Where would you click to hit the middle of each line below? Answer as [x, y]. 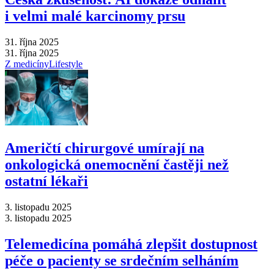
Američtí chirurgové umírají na [105, 148]
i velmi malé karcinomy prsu [95, 16]
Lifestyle [66, 64]
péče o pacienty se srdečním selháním [122, 260]
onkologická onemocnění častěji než [117, 165]
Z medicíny [27, 64]
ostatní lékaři [46, 181]
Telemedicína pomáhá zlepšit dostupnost [131, 244]
